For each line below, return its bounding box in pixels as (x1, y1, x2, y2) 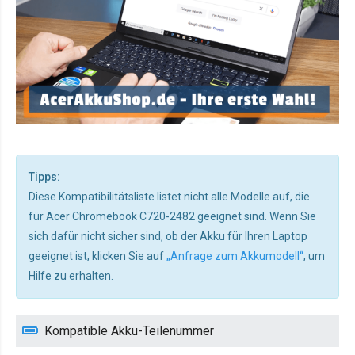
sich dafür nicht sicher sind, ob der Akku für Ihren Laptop (29, 230, 307, 243)
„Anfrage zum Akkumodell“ (166, 250, 303, 263)
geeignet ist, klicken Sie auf (29, 250, 166, 263)
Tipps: (29, 170, 60, 184)
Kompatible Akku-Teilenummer (44, 323, 214, 339)
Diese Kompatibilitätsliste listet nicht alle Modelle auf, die (29, 190, 310, 204)
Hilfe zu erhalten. (29, 269, 113, 283)
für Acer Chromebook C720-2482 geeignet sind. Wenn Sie (29, 210, 316, 223)
